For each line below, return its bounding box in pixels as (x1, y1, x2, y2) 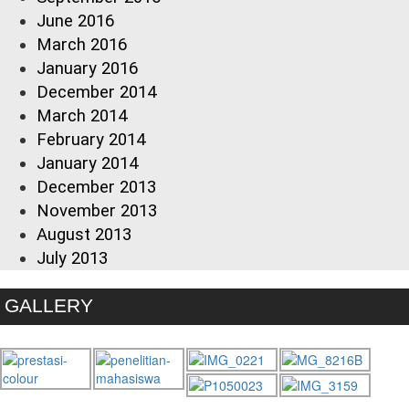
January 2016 (37, 58, 138, 79)
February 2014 (37, 130, 145, 151)
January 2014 (37, 153, 138, 174)
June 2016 (37, 11, 114, 32)
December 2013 (37, 177, 156, 198)
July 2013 (37, 248, 108, 269)
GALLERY (5, 295, 93, 318)
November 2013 (37, 201, 157, 222)
